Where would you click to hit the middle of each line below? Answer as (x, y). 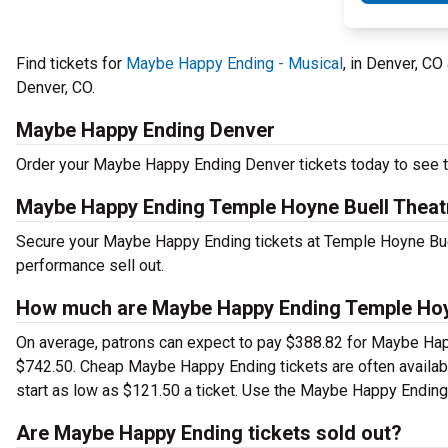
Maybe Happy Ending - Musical (234, 63)
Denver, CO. (55, 87)
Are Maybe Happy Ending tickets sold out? (209, 433)
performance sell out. (92, 265)
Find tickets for (71, 63)
